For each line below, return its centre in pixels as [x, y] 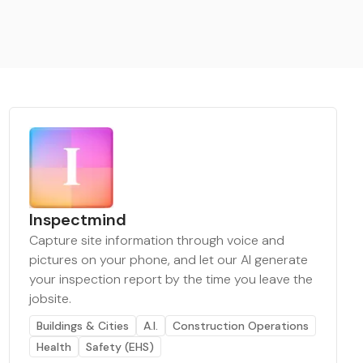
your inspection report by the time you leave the [171, 279]
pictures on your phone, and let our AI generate [168, 260]
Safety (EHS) [120, 347]
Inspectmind [77, 220]
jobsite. [50, 299]
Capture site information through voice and [156, 240]
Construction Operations [240, 326]
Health [53, 347]
